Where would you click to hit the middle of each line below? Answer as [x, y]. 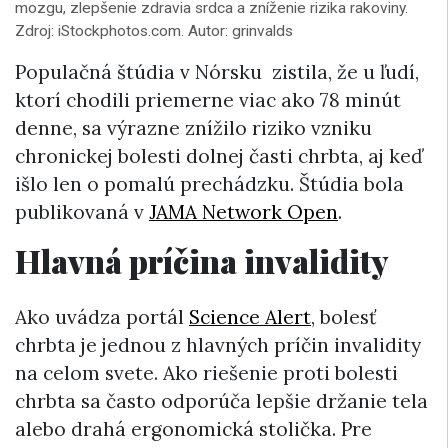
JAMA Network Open [243, 212]
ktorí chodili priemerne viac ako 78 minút [208, 100]
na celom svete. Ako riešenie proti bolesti [206, 372]
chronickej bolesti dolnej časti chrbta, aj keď [218, 156]
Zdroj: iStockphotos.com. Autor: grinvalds [154, 31]
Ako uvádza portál [102, 316]
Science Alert [250, 316]
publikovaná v [82, 212]
